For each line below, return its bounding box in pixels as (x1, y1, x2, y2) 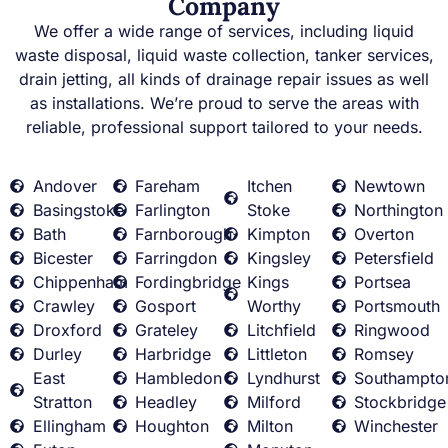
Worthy (246, 295, 301, 316)
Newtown (354, 175, 426, 196)
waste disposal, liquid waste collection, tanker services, (14, 45, 434, 66)
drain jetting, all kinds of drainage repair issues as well (19, 69, 429, 90)
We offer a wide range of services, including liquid (34, 21, 414, 42)
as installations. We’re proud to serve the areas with (29, 93, 419, 114)
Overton (354, 223, 415, 244)
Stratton (32, 391, 92, 412)
